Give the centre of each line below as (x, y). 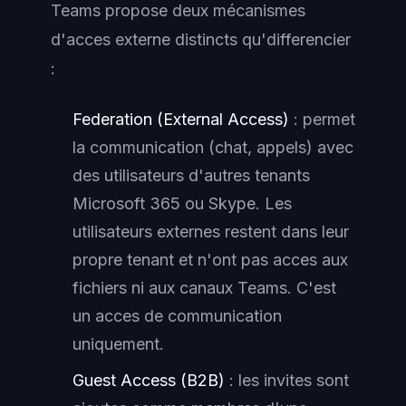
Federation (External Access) (181, 120)
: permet (322, 120)
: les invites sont (287, 381)
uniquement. (118, 344)
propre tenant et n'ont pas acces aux (210, 260)
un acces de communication (177, 316)
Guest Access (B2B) (149, 381)
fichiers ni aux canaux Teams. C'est (204, 288)
